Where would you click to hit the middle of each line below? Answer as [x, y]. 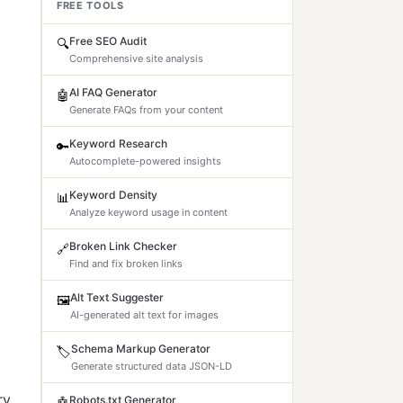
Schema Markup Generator [141, 349]
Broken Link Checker [123, 246]
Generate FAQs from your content [146, 110]
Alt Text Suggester [117, 297]
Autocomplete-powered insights [145, 161]
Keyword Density [113, 195]
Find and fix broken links [126, 264]
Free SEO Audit [108, 41]
